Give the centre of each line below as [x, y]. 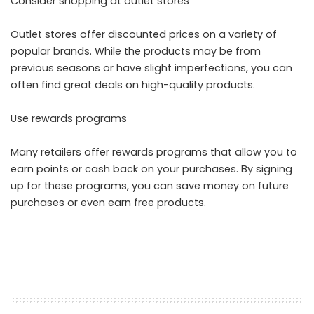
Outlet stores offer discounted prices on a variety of [144, 34]
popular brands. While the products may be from [136, 51]
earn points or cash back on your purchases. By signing [151, 169]
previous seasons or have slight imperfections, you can [151, 68]
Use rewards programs [69, 118]
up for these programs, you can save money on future [150, 186]
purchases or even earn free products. [108, 203]
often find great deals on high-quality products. [133, 85]
